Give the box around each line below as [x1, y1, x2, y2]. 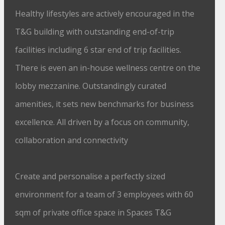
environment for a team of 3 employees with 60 [15, 189, 194, 200]
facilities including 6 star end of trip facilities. [15, 44, 182, 55]
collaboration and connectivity [15, 135, 129, 146]
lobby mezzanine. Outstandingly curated [15, 80, 167, 91]
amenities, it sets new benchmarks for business [15, 98, 194, 109]
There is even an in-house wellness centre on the [15, 62, 201, 73]
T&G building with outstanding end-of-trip [15, 26, 175, 37]
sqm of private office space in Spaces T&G [15, 207, 172, 218]
